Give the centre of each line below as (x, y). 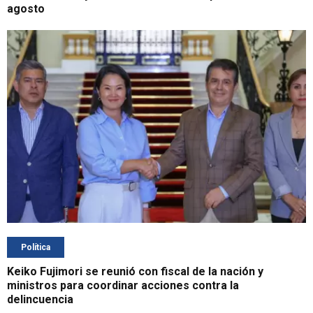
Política (36, 248)
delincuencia (40, 300)
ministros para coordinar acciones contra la (123, 286)
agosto (26, 9)
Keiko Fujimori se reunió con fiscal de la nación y (135, 272)
